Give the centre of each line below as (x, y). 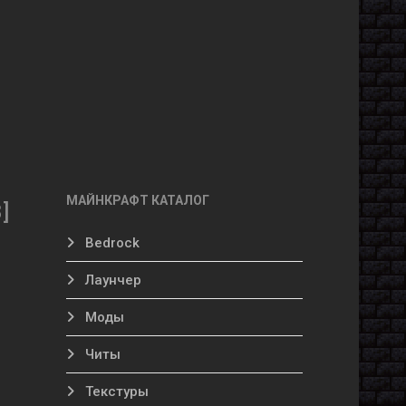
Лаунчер (111, 280)
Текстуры (115, 391)
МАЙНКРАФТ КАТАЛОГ (138, 200)
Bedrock (111, 243)
